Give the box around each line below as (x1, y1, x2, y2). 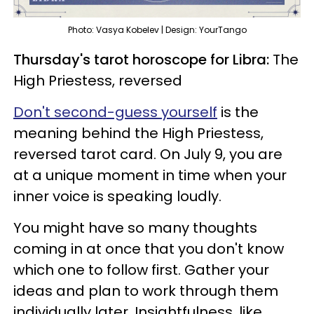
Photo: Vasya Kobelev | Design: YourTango (67, 24, 247, 36)
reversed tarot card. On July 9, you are (13, 144, 282, 165)
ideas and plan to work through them (13, 281, 278, 301)
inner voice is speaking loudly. (13, 186, 221, 207)
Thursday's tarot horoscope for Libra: (13, 50, 273, 70)
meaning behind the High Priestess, (13, 123, 264, 144)
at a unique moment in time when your (13, 165, 287, 186)
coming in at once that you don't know (13, 239, 284, 259)
